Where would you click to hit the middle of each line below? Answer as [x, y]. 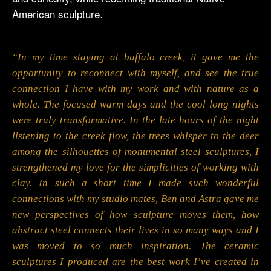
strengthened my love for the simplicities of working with [135, 168]
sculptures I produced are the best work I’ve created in [135, 262]
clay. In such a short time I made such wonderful [135, 183]
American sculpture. [57, 14]
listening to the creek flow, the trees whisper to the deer [135, 136]
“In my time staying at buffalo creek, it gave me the [135, 57]
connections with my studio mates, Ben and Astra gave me [135, 199]
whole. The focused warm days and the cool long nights [135, 105]
